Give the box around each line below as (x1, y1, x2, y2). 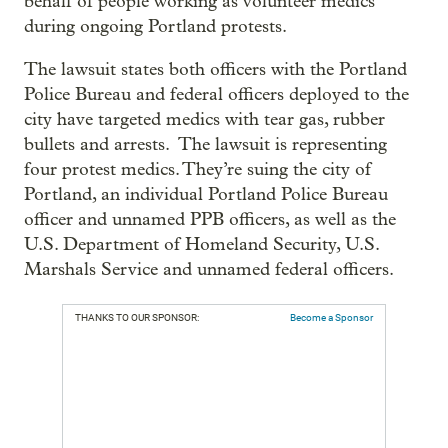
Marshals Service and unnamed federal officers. (24, 259, 394, 280)
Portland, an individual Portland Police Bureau (24, 184, 388, 205)
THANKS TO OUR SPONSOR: (75, 312, 199, 323)
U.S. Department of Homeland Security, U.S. (24, 234, 379, 255)
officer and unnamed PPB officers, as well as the (24, 209, 396, 230)
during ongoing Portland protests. (24, 16, 287, 37)
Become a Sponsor (290, 312, 373, 323)
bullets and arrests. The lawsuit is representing (24, 134, 387, 155)
